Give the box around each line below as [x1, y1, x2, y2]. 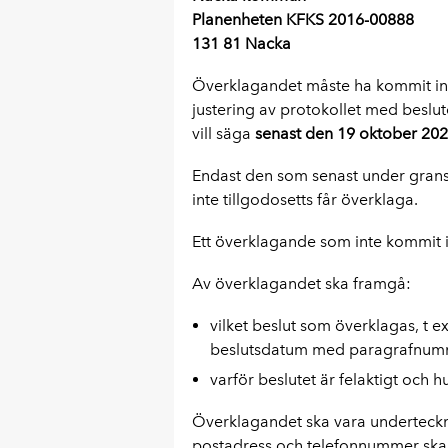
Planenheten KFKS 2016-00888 [191, 10, 414, 29]
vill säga [191, 124, 255, 143]
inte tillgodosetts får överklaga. [191, 190, 418, 209]
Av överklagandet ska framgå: [191, 274, 411, 293]
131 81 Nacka [191, 34, 291, 53]
